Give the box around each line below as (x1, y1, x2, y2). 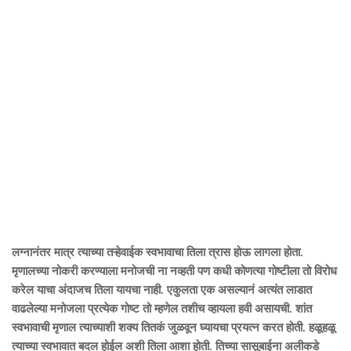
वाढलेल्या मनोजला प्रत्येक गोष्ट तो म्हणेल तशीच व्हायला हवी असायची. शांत (12, 302, 312, 315)
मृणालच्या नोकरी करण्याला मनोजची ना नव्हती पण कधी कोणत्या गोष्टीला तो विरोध (12, 265, 337, 277)
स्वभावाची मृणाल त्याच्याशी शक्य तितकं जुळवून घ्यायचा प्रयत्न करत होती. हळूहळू (12, 321, 335, 334)
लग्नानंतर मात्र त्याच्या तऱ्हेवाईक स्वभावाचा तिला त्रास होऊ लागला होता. (12, 246, 303, 259)
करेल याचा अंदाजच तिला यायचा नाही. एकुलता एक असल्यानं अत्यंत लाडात (12, 284, 312, 296)
